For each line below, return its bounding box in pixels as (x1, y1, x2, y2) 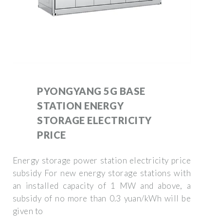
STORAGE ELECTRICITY (37, 114, 152, 126)
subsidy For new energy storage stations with (13, 167, 191, 178)
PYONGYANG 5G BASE (37, 85, 145, 97)
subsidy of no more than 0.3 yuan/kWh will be (13, 193, 191, 203)
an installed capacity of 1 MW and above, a (13, 180, 191, 191)
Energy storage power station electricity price (13, 155, 191, 165)
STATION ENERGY (37, 99, 124, 111)
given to (13, 205, 43, 216)
